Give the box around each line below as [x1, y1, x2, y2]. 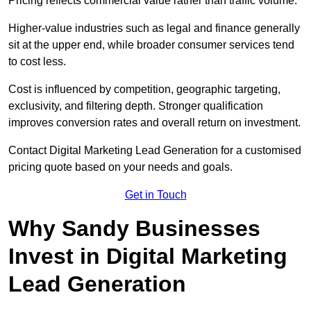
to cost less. [8, 56, 66, 68]
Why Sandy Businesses [8, 216, 260, 242]
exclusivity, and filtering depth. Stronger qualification [8, 100, 263, 112]
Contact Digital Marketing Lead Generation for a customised [8, 144, 301, 157]
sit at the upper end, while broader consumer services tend [8, 39, 294, 51]
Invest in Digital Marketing [8, 244, 287, 269]
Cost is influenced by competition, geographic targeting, [8, 83, 280, 96]
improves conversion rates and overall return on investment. [8, 117, 301, 129]
